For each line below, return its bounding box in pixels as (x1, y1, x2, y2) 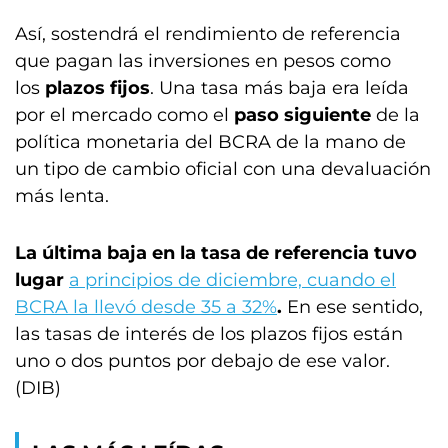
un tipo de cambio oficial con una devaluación (15, 158, 431, 180)
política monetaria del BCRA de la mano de (15, 131, 406, 153)
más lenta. (15, 185, 109, 207)
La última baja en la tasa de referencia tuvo (15, 242, 417, 264)
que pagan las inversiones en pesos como (15, 50, 391, 72)
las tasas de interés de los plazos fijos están (15, 323, 403, 345)
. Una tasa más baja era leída (150, 77, 409, 99)
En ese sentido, (287, 296, 423, 318)
